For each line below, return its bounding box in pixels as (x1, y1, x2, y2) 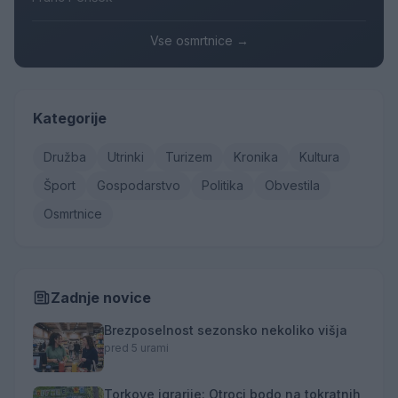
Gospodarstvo (97, 178, 180, 194)
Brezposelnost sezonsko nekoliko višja (104, 322, 347, 338)
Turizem (165, 149, 212, 165)
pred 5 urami (104, 341, 169, 355)
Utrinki (107, 149, 144, 165)
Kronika (234, 149, 278, 165)
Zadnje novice (51, 289, 151, 307)
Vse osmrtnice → (149, 33, 249, 49)
